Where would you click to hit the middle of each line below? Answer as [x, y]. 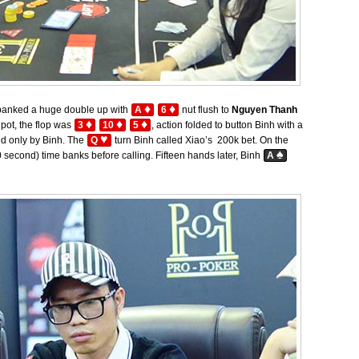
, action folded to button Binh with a [227, 125]
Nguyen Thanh [264, 110]
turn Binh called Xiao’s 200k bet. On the [200, 140]
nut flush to [206, 110]
